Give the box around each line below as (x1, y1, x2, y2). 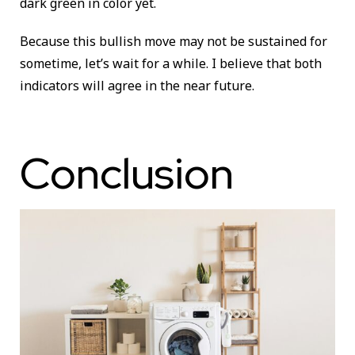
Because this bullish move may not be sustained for (20, 32, 327, 50)
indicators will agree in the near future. (20, 76, 261, 94)
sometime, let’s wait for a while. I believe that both (20, 54, 322, 72)
